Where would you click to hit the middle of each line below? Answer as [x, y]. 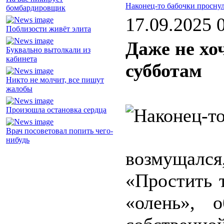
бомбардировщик [36, 8]
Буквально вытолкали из [48, 50]
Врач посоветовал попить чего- [59, 131]
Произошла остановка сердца [56, 110]
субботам [164, 71]
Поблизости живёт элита [48, 29]
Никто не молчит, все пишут [55, 80]
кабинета [21, 59]
